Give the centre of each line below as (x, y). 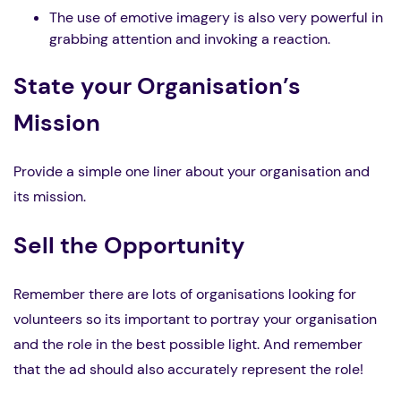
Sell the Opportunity (129, 246)
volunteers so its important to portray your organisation (195, 320)
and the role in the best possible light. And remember (188, 345)
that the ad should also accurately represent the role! (188, 370)
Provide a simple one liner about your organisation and (192, 172)
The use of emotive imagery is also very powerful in (216, 18)
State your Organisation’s (157, 86)
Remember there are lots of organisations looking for (185, 294)
